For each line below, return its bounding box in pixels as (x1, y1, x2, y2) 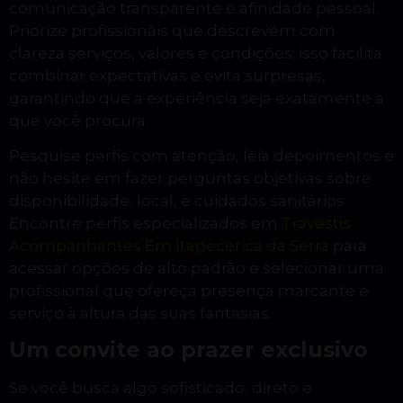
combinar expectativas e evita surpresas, (9, 66, 326, 85)
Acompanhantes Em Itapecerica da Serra (9, 237, 329, 255)
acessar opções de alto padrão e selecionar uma (9, 259, 384, 278)
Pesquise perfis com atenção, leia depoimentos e (9, 147, 394, 166)
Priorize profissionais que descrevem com (9, 21, 336, 40)
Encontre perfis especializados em (9, 214, 282, 233)
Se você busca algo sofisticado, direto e (9, 379, 312, 398)
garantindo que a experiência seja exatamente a (9, 88, 384, 107)
